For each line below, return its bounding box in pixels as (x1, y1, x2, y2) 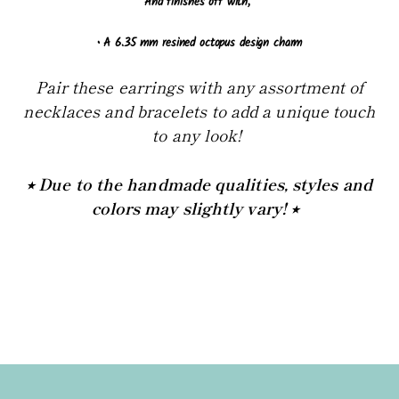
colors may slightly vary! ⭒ (91, 195, 299, 219)
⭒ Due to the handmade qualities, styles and (27, 171, 372, 195)
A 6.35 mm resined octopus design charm (103, 33, 303, 53)
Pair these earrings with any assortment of (35, 74, 364, 98)
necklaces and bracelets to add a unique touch (23, 98, 376, 122)
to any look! (152, 122, 247, 146)
